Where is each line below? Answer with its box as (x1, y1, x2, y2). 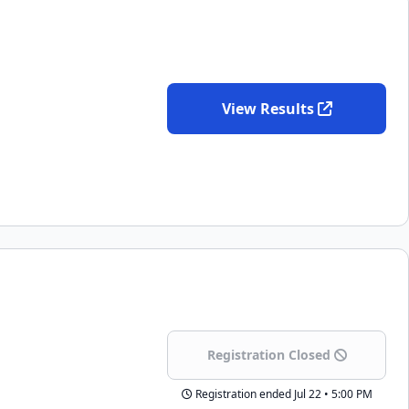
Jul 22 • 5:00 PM (290, 386, 372, 402)
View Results (221, 99, 314, 119)
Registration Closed (206, 346, 330, 363)
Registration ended (194, 386, 291, 402)
